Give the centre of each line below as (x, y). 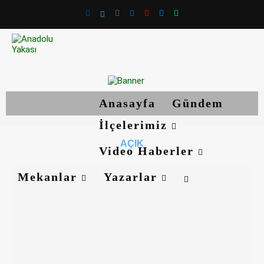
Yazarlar (133, 177)
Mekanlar (49, 177)
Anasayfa (127, 103)
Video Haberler (148, 151)
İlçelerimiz (135, 125)
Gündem (198, 103)
